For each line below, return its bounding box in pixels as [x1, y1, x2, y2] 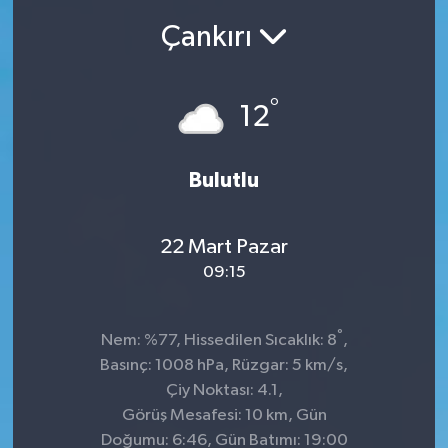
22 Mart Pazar [160, 236, 288, 259]
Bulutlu [189, 169, 259, 191]
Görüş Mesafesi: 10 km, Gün [121, 406, 327, 424]
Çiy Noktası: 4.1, [165, 381, 283, 399]
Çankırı [160, 23, 258, 54]
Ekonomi [53, 27, 127, 44]
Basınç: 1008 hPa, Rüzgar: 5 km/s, [100, 356, 348, 374]
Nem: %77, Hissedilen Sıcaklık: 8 [100, 331, 337, 349]
